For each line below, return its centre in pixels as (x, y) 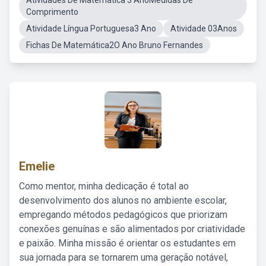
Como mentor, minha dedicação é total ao (104, 186)
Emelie (37, 166)
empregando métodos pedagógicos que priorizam (123, 215)
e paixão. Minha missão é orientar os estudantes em (127, 243)
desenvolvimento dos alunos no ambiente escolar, (123, 200)
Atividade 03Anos (204, 28)
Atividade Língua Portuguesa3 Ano (91, 28)
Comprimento (52, 12)
